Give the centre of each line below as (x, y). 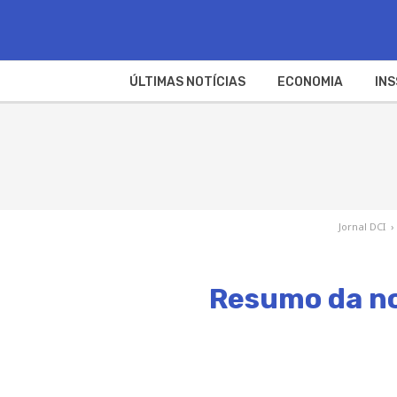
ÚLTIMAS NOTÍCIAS (187, 82)
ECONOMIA (310, 82)
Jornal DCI (362, 226)
